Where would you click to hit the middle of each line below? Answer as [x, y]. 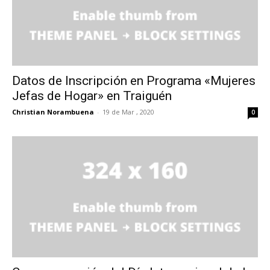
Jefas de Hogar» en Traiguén [92, 96]
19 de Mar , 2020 [128, 111]
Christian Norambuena [53, 111]
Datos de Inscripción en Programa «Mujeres [134, 80]
